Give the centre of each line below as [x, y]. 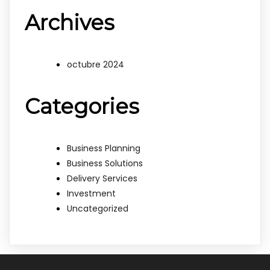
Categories [82, 106]
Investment [91, 193]
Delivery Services [102, 178]
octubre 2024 [96, 64]
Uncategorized [98, 208]
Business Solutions [105, 163]
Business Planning [104, 148]
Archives [70, 22]
